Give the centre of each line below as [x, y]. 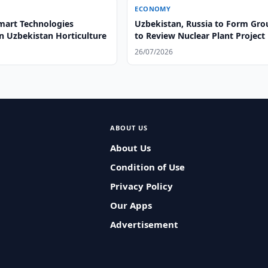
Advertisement [144, 224]
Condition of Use [147, 167]
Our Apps [131, 205]
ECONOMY [153, 9]
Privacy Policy [141, 186]
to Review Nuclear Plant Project [200, 36]
